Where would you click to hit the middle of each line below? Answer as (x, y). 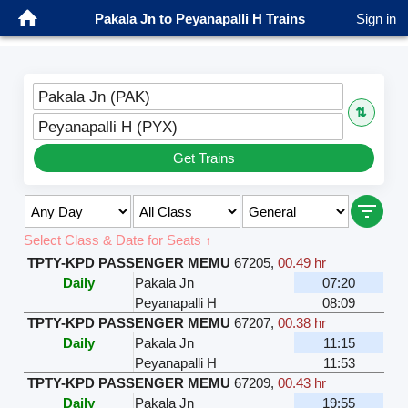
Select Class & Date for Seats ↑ (118, 240)
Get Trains (204, 158)
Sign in (376, 18)
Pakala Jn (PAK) (95, 97)
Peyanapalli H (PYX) (108, 127)
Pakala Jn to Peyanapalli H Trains (199, 18)
